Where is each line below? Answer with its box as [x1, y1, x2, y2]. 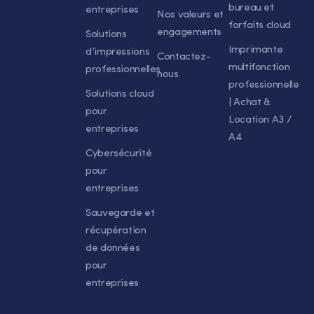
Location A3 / [228, 115, 292, 125]
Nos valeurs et [157, 10, 224, 20]
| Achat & [228, 97, 271, 108]
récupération [86, 226, 146, 236]
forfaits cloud [228, 20, 291, 31]
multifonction [228, 62, 290, 73]
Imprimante [228, 45, 283, 55]
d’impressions [86, 47, 150, 57]
